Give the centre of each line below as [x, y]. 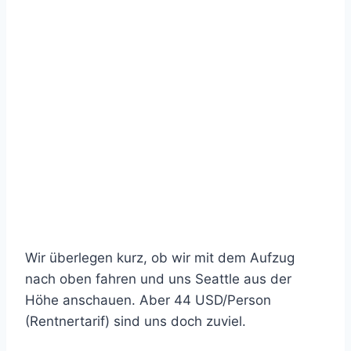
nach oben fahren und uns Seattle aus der [158, 279]
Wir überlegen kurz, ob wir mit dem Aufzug [160, 258]
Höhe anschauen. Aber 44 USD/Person [148, 300]
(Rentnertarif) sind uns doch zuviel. [136, 321]
